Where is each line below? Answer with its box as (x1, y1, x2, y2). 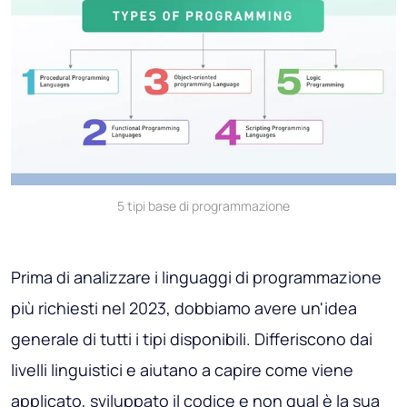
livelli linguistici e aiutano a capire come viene (11, 359, 353, 382)
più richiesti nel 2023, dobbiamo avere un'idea (11, 297, 357, 320)
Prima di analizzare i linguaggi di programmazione (11, 266, 382, 289)
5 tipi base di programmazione (117, 197, 290, 215)
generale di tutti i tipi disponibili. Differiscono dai (11, 328, 372, 351)
